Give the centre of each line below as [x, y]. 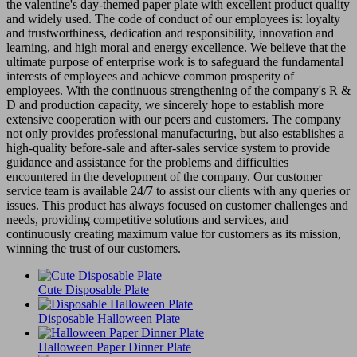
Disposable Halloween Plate [109, 318]
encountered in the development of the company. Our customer [164, 176]
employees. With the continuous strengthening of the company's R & [178, 90]
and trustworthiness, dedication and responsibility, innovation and [170, 33]
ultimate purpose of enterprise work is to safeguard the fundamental [175, 61]
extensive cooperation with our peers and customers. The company [174, 119]
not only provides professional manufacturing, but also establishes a [175, 133]
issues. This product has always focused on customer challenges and [177, 205]
